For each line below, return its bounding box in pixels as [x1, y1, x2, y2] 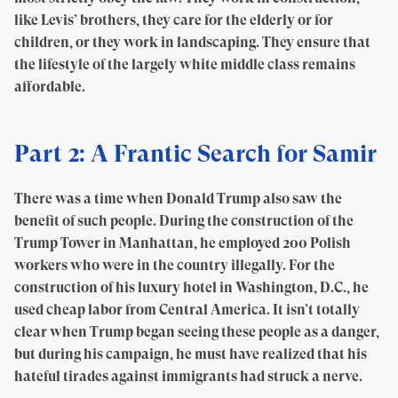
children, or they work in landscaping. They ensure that [14, 33, 370, 51]
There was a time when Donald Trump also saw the [14, 189, 342, 207]
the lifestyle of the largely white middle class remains [14, 55, 355, 73]
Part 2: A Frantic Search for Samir [14, 139, 377, 167]
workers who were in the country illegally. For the [14, 256, 335, 274]
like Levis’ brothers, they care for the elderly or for [14, 11, 333, 28]
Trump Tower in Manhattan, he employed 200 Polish [14, 234, 351, 251]
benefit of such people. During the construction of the [14, 211, 354, 229]
